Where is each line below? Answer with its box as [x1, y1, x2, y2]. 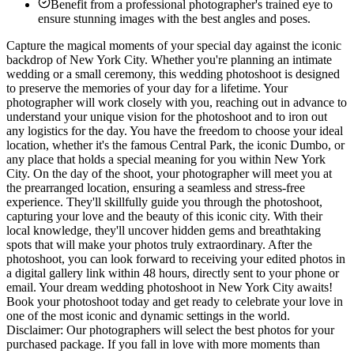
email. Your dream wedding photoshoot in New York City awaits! [6, 281, 333, 295]
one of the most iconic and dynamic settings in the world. [6, 309, 290, 323]
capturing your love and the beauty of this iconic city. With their [6, 209, 322, 224]
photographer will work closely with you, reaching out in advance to [6, 96, 347, 110]
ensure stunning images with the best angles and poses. [38, 12, 311, 26]
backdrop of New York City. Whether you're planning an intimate [6, 53, 332, 67]
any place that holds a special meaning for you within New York [6, 153, 326, 167]
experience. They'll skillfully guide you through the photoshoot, [6, 195, 322, 209]
